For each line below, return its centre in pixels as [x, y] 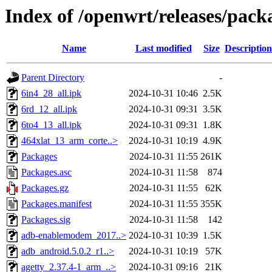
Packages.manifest [56, 204]
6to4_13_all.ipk [51, 125]
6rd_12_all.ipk [49, 109]
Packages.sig [46, 220]
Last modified [163, 49]
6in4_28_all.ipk [51, 93]
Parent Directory [53, 78]
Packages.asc [46, 172]
